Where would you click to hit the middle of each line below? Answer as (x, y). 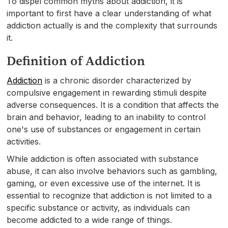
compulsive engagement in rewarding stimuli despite (107, 92)
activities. (24, 141)
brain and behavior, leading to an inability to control (106, 117)
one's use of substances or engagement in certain (104, 129)
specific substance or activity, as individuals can (98, 207)
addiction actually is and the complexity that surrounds (112, 25)
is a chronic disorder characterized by (117, 80)
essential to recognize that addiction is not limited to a (109, 195)
